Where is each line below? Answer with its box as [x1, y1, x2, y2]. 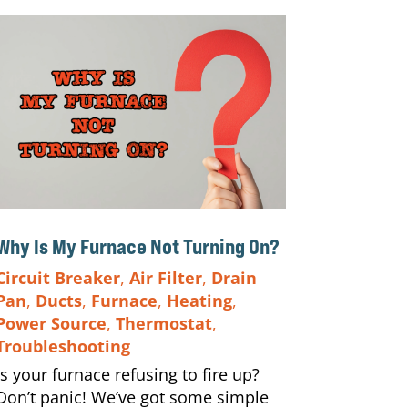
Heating [166, 289, 232, 311]
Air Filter [128, 266, 202, 289]
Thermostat [115, 311, 212, 334]
